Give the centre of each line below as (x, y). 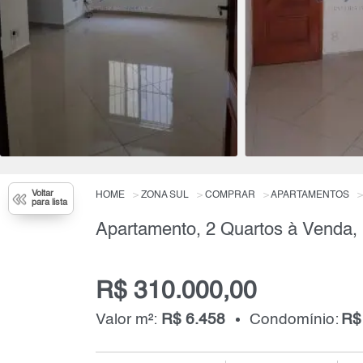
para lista (49, 203)
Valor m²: (128, 319)
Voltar (43, 194)
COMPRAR (230, 196)
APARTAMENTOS (310, 196)
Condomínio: (294, 319)
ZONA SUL (164, 196)
